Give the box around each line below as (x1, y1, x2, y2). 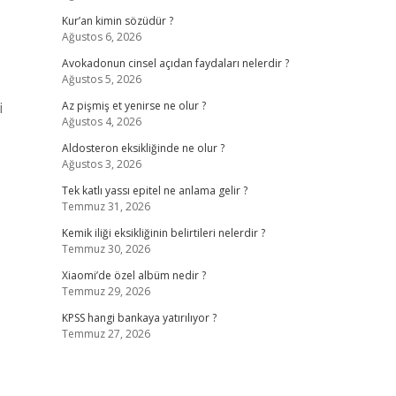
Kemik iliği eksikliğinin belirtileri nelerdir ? (61, 225, 265, 240)
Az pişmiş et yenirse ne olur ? (61, 98, 206, 113)
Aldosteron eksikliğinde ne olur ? (61, 141, 225, 156)
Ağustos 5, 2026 (61, 72, 141, 87)
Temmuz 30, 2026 (61, 241, 150, 256)
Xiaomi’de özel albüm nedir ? (61, 268, 206, 283)
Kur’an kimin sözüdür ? (61, 13, 173, 28)
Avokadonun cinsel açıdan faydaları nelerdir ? (61, 56, 289, 71)
